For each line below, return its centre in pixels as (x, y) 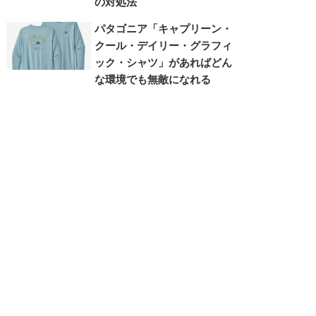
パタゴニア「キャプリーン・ (164, 28)
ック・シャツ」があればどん (164, 62)
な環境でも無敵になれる (153, 79)
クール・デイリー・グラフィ (164, 45)
